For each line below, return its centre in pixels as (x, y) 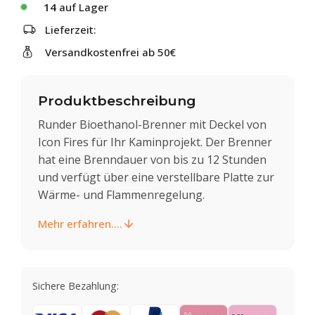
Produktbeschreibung (117, 101)
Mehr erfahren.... (80, 223)
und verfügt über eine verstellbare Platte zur (156, 177)
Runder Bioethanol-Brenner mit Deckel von (152, 124)
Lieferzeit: (71, 30)
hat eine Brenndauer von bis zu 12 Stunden (152, 159)
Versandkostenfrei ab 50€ (110, 52)
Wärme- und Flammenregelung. (121, 194)
